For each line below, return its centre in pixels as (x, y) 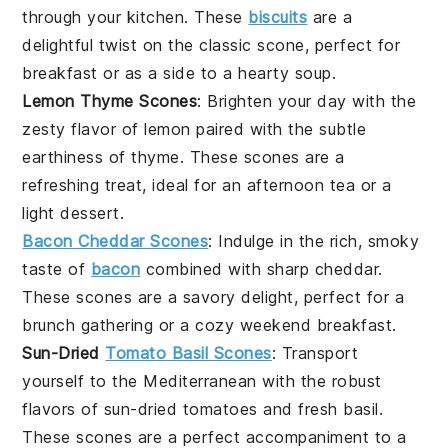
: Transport (315, 352)
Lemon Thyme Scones (110, 100)
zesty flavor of (83, 128)
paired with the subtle (278, 128)
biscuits (278, 16)
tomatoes (220, 408)
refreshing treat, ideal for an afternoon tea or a (207, 184)
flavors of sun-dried (102, 408)
